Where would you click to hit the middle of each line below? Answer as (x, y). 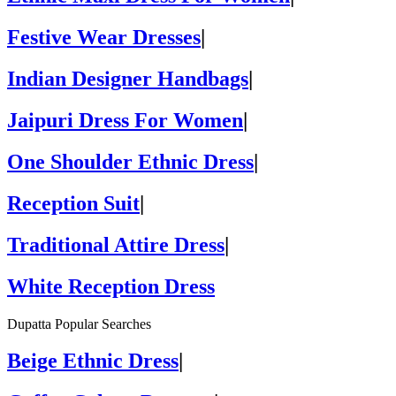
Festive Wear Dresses (104, 38)
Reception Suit (73, 203)
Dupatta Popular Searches (79, 324)
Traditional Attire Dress (116, 244)
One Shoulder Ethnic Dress (130, 161)
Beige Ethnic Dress (93, 361)
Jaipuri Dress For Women (125, 120)
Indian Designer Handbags (128, 79)
